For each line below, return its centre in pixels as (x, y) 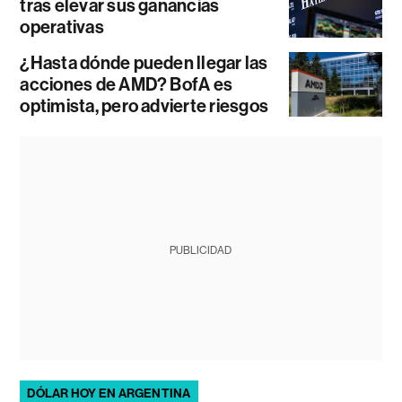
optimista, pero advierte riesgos (144, 106)
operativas (62, 27)
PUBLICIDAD (201, 250)
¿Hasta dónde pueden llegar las (144, 63)
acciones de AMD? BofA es (127, 84)
